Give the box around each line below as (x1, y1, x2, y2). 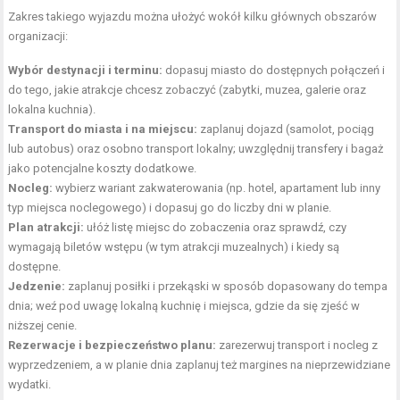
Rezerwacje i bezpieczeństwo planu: (8, 338, 217, 353)
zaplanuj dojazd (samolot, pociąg (197, 122, 375, 137)
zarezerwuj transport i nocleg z (216, 338, 379, 353)
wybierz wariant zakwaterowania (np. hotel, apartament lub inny (53, 181, 381, 196)
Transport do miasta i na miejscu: (8, 122, 198, 137)
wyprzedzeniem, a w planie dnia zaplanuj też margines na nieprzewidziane (8, 358, 391, 372)
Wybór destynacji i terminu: (8, 63, 163, 78)
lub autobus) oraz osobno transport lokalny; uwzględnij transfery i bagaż (8, 142, 384, 156)
